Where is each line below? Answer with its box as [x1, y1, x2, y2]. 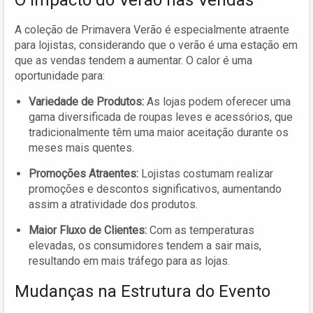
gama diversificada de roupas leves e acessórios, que [29, 110, 293, 124]
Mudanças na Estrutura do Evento [15, 281, 270, 301]
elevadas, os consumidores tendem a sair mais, [29, 238, 261, 252]
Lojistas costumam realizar [138, 166, 273, 180]
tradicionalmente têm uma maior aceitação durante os [29, 125, 289, 139]
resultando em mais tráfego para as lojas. [29, 254, 230, 268]
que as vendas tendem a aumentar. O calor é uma [15, 53, 252, 67]
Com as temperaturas [147, 223, 254, 237]
